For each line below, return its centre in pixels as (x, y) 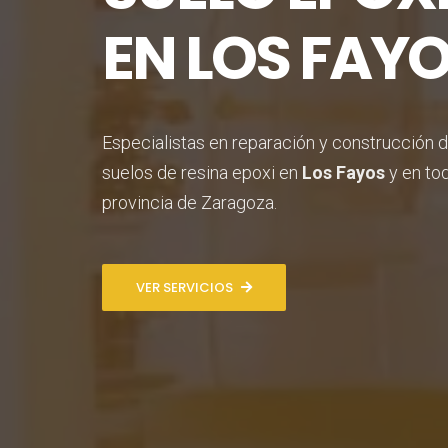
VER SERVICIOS (184, 287)
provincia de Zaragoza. (189, 202)
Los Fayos (343, 172)
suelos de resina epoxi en (202, 172)
